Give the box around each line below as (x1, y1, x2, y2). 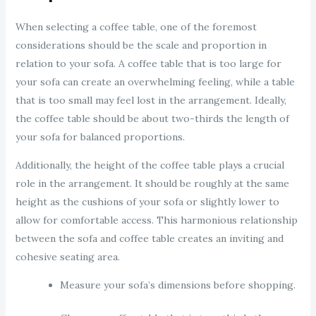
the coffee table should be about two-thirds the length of (15, 112, 289, 126)
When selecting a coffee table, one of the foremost (15, 20, 257, 34)
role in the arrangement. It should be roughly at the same (15, 177, 289, 190)
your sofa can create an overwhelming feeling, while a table (15, 75, 295, 89)
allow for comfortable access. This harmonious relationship (15, 214, 298, 227)
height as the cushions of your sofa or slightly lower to (15, 195, 279, 209)
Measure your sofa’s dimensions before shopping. (59, 279, 296, 292)
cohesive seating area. (15, 250, 120, 264)
